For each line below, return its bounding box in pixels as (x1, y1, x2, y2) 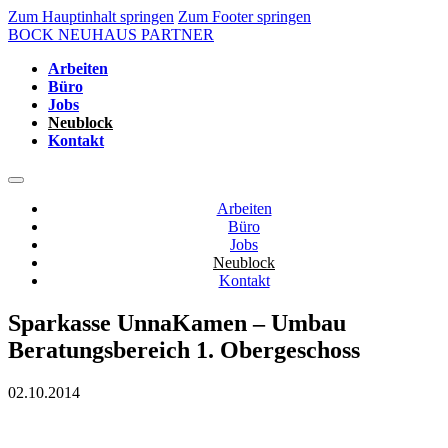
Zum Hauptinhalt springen (8, 8, 174, 25)
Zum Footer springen (178, 8, 311, 25)
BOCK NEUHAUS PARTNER (8, 26, 214, 43)
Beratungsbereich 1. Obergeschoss (8, 336, 360, 363)
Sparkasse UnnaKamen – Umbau (8, 309, 346, 336)
